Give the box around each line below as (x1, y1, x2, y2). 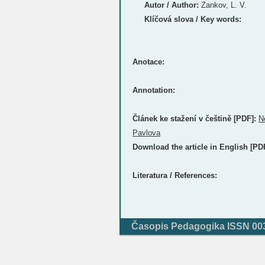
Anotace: (132, 57, 164, 66)
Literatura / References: (132, 171, 217, 180)
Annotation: (132, 86, 175, 95)
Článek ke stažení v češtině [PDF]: (132, 114, 256, 123)
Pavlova (132, 128, 160, 137)
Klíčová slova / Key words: (144, 15, 241, 24)
